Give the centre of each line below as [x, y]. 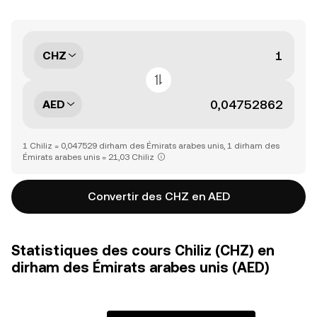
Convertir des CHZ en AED [158, 196]
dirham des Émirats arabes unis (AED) [140, 267]
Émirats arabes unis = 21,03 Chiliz [88, 157]
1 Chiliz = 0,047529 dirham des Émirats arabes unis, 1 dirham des [151, 146]
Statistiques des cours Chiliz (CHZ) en [143, 250]
